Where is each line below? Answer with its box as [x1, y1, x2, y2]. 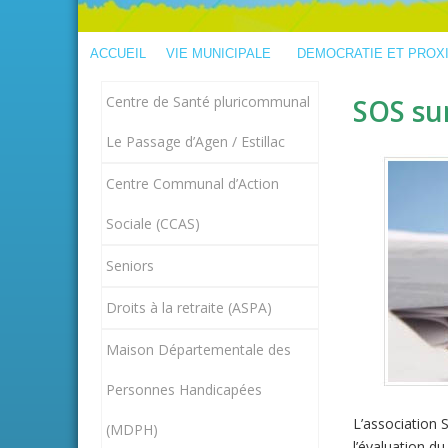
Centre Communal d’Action [105, 174, 279, 193]
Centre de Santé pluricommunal [105, 92, 310, 111]
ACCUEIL [90, 46, 146, 61]
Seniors [105, 256, 154, 275]
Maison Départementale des [105, 340, 291, 359]
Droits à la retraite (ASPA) [105, 298, 272, 317]
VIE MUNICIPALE [166, 46, 271, 61]
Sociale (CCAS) [105, 214, 200, 233]
